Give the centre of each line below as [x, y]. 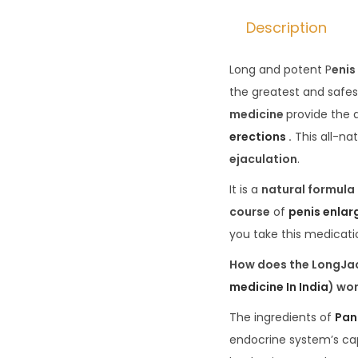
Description [286, 28]
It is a [245, 190]
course [250, 212]
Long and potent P [280, 70]
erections [258, 137]
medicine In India [279, 287]
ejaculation [263, 159]
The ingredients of [282, 318]
